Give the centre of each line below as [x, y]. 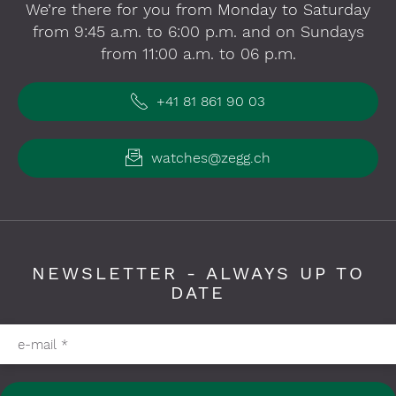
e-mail [39, 344]
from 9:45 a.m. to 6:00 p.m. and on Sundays [198, 31]
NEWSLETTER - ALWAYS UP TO [198, 273]
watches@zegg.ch [209, 158]
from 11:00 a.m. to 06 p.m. [198, 53]
